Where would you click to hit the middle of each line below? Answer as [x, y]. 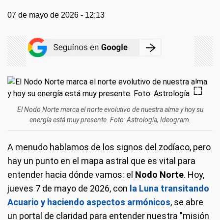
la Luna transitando [169, 188]
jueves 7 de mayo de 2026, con [68, 188]
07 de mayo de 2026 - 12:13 [56, 15]
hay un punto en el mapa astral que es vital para [101, 161]
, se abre [187, 202]
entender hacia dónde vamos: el [71, 175]
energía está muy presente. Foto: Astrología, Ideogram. [110, 120]
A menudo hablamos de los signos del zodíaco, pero [109, 147]
